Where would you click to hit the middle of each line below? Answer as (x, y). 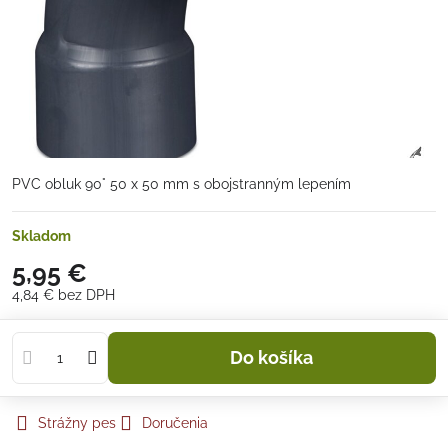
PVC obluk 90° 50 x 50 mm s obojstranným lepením (181, 184)
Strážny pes (77, 423)
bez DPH (86, 295)
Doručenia (175, 423)
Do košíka (278, 357)
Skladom (41, 236)
